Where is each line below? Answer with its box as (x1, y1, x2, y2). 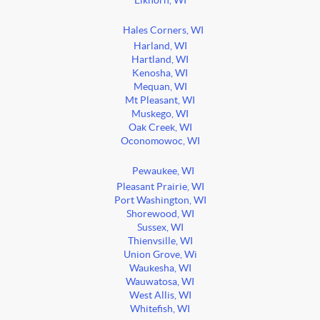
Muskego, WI (131, 109, 189, 120)
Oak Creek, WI (128, 122, 192, 134)
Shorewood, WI (126, 209, 194, 220)
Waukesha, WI (129, 263, 191, 274)
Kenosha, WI (132, 68, 188, 79)
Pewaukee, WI (131, 166, 194, 177)
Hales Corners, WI (122, 25, 204, 36)
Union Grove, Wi (123, 249, 197, 261)
